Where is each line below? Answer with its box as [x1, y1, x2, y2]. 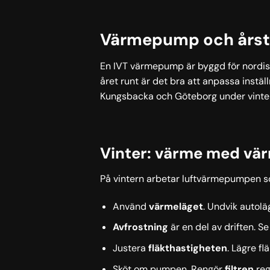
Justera [112, 241, 148, 254]
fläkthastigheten [148, 241, 227, 254]
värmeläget [148, 199, 203, 213]
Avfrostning [112, 221, 168, 234]
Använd [112, 199, 149, 213]
